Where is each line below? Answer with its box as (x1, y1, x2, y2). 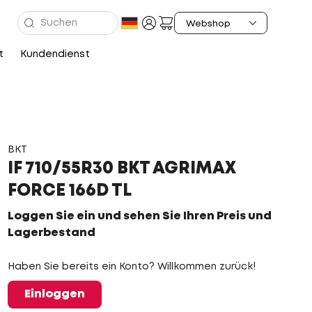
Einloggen (24, 289, 85, 299)
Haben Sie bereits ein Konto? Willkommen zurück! (7, 263, 256, 271)
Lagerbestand (7, 228, 95, 238)
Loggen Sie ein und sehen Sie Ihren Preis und (7, 211, 272, 221)
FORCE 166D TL (7, 184, 132, 198)
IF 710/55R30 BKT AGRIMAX (7, 162, 236, 176)
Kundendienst (19, 50, 90, 58)
